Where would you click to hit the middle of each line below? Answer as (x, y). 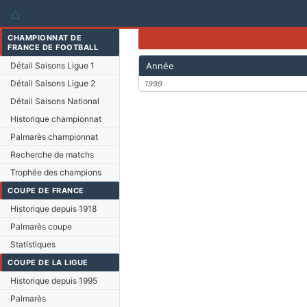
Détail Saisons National (55, 101)
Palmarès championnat (54, 137)
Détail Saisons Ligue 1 (52, 65)
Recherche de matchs (52, 155)
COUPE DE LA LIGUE (48, 262)
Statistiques (33, 244)
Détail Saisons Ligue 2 (53, 83)
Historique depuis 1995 (54, 281)
